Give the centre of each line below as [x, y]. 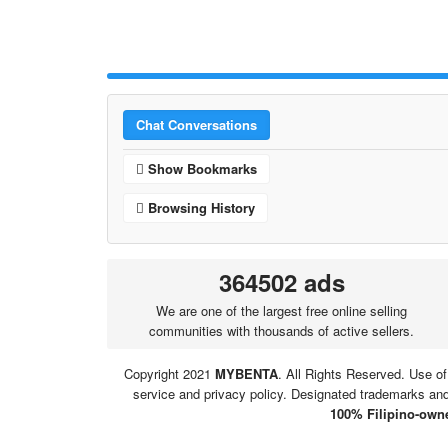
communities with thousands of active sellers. [282, 330]
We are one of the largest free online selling [282, 310]
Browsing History [199, 207]
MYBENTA [246, 373]
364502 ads [281, 282]
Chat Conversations [196, 124]
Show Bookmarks [200, 168]
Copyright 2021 [169, 373]
